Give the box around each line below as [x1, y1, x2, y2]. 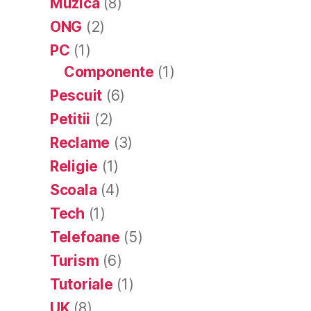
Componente [64, 62, 154, 81]
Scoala [50, 180, 97, 199]
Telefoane [50, 228, 120, 246]
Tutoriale [50, 275, 113, 293]
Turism [50, 251, 99, 269]
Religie [50, 157, 99, 175]
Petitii [50, 110, 91, 128]
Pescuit [50, 86, 103, 104]
